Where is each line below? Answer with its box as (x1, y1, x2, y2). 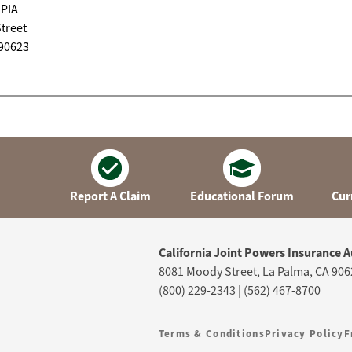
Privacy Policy (264, 327, 344, 340)
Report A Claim (69, 188, 151, 204)
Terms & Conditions (158, 327, 265, 340)
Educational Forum (190, 188, 294, 204)
